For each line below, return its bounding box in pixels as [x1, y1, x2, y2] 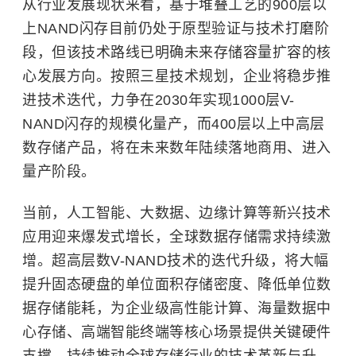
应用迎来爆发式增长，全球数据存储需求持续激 [22, 228, 331, 245]
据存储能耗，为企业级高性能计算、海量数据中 [22, 300, 331, 316]
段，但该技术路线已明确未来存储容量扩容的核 [22, 44, 331, 60]
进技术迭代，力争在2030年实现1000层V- [22, 91, 295, 108]
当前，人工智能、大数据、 [22, 204, 199, 221]
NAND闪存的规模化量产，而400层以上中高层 [22, 115, 325, 132]
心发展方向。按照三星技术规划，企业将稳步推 [22, 68, 331, 84]
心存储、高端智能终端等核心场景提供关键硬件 [22, 323, 331, 340]
